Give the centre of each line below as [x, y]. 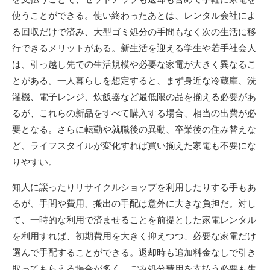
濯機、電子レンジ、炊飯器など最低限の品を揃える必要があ [134, 97]
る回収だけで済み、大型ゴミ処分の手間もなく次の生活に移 [134, 32]
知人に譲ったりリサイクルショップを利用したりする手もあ [134, 187]
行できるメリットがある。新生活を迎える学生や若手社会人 [134, 48]
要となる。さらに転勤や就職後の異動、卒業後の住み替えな [134, 129]
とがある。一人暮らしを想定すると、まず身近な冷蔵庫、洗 [134, 80]
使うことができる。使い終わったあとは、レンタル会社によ [134, 15]
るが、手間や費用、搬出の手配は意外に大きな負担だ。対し [134, 203]
